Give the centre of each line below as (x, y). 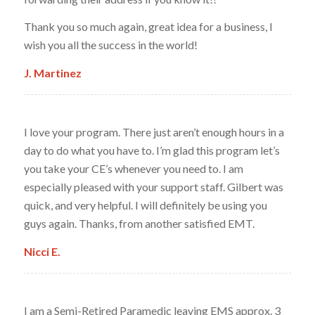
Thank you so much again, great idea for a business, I (148, 27)
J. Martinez (52, 73)
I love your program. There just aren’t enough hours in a (154, 132)
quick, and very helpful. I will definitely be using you (145, 205)
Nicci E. (42, 251)
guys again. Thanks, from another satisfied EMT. (139, 224)
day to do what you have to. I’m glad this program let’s (152, 150)
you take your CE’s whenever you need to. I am (133, 169)
